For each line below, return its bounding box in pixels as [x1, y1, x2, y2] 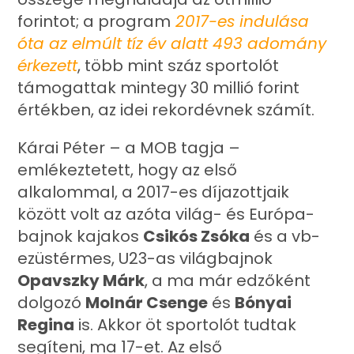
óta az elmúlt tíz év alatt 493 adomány [17, 32, 327, 55]
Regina [17, 314, 75, 336]
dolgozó [17, 292, 86, 314]
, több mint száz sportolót [77, 55, 280, 77]
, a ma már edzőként [145, 269, 311, 292]
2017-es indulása [171, 10, 310, 32]
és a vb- [250, 225, 321, 247]
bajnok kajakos [17, 225, 144, 247]
